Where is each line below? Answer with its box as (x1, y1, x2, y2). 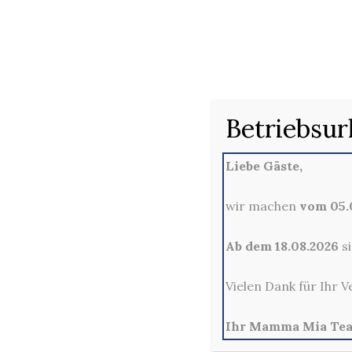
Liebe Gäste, (225, 157, 302, 174)
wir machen (225, 197, 299, 214)
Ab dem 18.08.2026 (225, 237, 339, 254)
